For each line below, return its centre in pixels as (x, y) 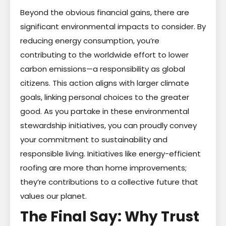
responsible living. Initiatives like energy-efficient (110, 153)
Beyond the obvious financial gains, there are (105, 12)
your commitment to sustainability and (94, 139)
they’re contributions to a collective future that (109, 182)
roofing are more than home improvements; (103, 167)
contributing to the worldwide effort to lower (104, 54)
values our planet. (53, 196)
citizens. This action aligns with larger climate (105, 83)
